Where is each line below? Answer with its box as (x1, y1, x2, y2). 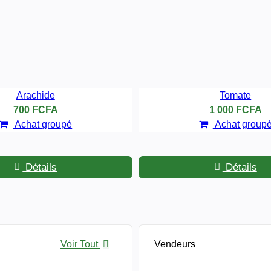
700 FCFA (13, 104, 58, 115)
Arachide (16, 90, 55, 100)
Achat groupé (13, 119, 73, 129)
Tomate (220, 90, 252, 100)
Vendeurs (154, 238, 195, 249)
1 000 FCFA (209, 104, 262, 115)
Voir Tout (60, 238, 100, 249)
